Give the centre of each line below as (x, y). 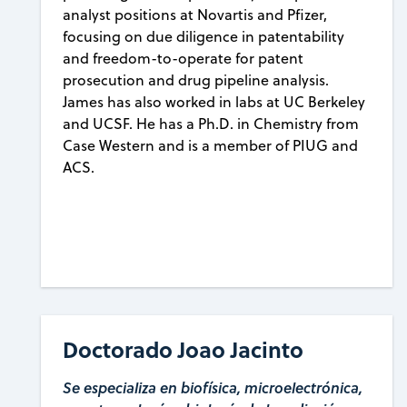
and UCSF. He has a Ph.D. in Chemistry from (211, 124)
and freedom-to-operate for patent (184, 59)
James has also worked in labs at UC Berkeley (214, 102)
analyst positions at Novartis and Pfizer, (195, 15)
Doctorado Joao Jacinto (184, 350)
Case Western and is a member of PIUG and (211, 146)
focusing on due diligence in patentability (204, 37)
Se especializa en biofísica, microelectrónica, (213, 388)
